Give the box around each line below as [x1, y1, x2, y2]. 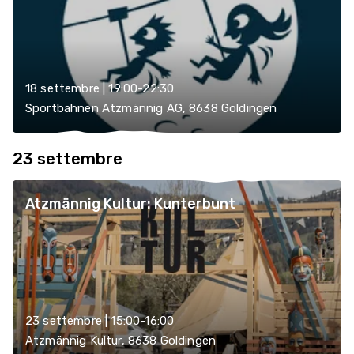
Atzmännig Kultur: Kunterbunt [25, 195, 235, 213]
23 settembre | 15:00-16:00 [25, 314, 175, 328]
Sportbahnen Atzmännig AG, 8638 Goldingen [25, 101, 277, 115]
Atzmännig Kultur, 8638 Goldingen [25, 333, 217, 348]
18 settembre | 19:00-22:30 [25, 81, 175, 96]
